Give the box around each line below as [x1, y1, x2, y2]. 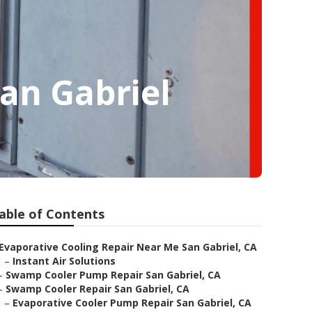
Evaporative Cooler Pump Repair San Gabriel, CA [13, 296, 251, 309]
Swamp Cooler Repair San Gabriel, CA [6, 282, 189, 295]
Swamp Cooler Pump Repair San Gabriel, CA [6, 268, 221, 281]
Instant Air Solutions [13, 254, 116, 267]
